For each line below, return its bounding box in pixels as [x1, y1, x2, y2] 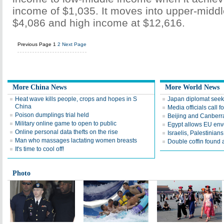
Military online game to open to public [15, 120, 116, 127]
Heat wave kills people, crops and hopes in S [15, 95, 137, 102]
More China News [12, 83, 66, 91]
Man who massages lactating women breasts [15, 137, 137, 144]
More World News [165, 83, 219, 91]
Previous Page [17, 41, 51, 47]
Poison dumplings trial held [15, 111, 89, 118]
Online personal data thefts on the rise [15, 128, 118, 135]
